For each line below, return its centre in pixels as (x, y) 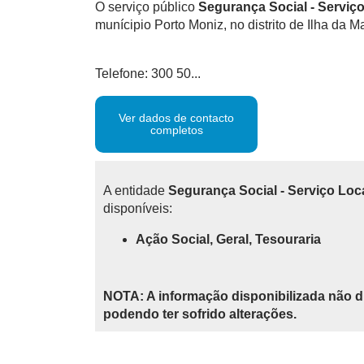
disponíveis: (138, 208)
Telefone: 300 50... (148, 74)
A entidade (136, 191)
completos (176, 130)
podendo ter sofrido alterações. (200, 314)
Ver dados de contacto (176, 118)
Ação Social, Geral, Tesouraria (228, 239)
